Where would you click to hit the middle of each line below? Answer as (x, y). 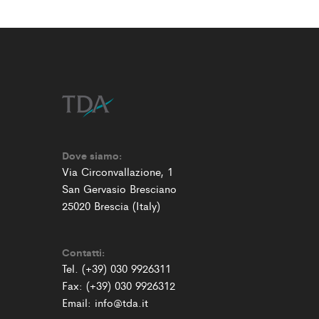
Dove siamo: (92, 155)
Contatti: (83, 252)
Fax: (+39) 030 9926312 (119, 285)
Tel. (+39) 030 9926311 (116, 268)
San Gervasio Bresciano (119, 188)
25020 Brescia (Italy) (111, 205)
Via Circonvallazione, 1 (117, 171)
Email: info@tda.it (105, 302)
